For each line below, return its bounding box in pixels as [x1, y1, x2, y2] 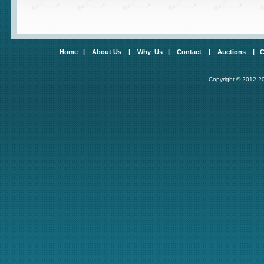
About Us [91, 48, 121, 55]
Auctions [217, 48, 246, 55]
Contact [176, 48, 202, 55]
